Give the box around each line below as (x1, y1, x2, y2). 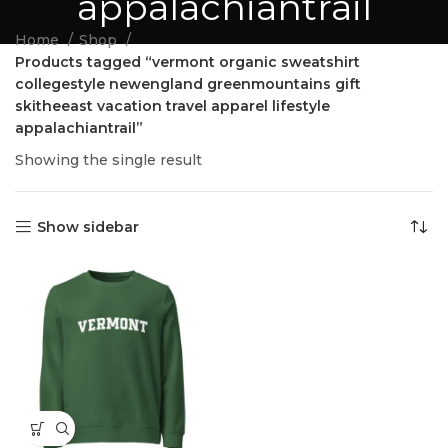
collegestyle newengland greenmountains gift (15, 75, 361, 93)
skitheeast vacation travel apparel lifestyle (15, 97, 330, 115)
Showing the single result (15, 151, 202, 169)
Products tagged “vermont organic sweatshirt (15, 53, 360, 71)
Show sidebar (37, 218, 140, 236)
